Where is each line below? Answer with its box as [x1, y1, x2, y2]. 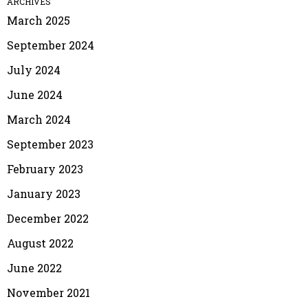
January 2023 [7, 186, 80, 201]
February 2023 [7, 161, 83, 176]
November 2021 [7, 285, 90, 300]
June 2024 [7, 87, 63, 102]
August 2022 [7, 235, 74, 250]
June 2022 [7, 260, 62, 275]
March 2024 [7, 111, 71, 126]
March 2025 [7, 12, 70, 27]
